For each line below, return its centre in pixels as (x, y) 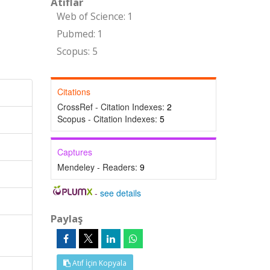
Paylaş (66, 218)
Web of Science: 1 (95, 17)
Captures (74, 152)
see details (121, 193)
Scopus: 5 (77, 52)
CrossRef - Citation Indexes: (112, 107)
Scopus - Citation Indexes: (108, 119)
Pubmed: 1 (80, 34)
